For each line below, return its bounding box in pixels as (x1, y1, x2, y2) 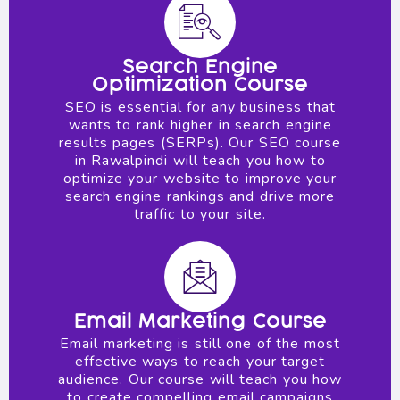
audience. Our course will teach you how (58, 369, 342, 389)
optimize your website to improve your (62, 168, 337, 188)
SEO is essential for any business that (64, 96, 336, 117)
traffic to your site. (134, 204, 266, 224)
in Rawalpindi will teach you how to (74, 150, 326, 171)
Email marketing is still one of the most (60, 333, 340, 354)
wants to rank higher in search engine (68, 114, 332, 135)
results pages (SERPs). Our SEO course (58, 132, 342, 153)
